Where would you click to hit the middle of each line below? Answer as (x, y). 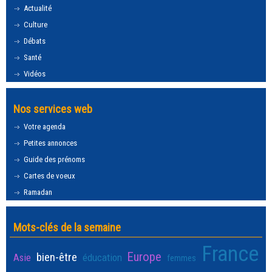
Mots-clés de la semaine (67, 227)
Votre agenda (44, 127)
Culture (35, 25)
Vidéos (34, 74)
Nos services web (53, 109)
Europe (144, 257)
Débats (34, 41)
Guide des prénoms (53, 159)
